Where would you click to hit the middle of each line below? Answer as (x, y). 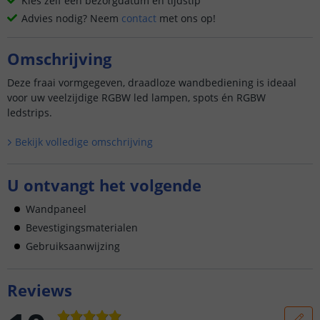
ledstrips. (31, 112)
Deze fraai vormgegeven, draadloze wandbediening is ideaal (152, 82)
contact (139, 18)
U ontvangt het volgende (104, 185)
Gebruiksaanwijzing (73, 246)
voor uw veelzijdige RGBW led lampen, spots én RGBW (136, 97)
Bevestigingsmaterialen (82, 227)
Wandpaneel (56, 209)
